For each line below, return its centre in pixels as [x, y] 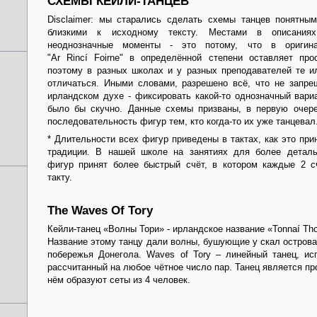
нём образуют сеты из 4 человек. [119, 280]
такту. [60, 177]
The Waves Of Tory [100, 210]
